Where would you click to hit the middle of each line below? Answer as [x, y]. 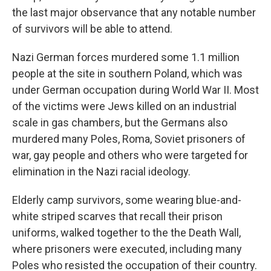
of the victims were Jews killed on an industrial [124, 106]
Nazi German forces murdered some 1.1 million [126, 57]
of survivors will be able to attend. [92, 29]
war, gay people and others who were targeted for [130, 155]
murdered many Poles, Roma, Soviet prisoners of [129, 139]
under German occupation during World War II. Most [135, 90]
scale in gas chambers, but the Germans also [120, 122]
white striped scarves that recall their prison [117, 216]
